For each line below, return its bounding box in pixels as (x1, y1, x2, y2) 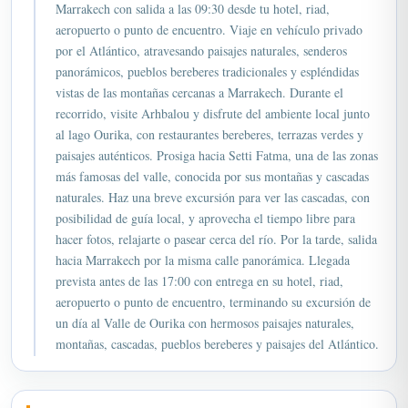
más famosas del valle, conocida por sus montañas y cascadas (56, 146, 369, 163)
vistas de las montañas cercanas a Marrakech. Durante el (56, 62, 343, 79)
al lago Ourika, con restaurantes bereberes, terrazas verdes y (56, 104, 363, 121)
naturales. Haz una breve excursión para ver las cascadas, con (56, 167, 370, 184)
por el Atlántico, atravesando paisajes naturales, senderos (56, 20, 347, 37)
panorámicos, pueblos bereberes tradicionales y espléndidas (56, 41, 359, 58)
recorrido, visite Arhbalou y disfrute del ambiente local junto (56, 83, 370, 100)
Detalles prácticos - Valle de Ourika (65, 382, 314, 406)
